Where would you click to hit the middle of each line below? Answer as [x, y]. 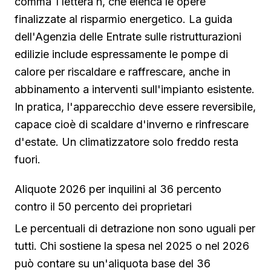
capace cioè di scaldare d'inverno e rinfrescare [132, 124]
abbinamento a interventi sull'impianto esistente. [135, 89]
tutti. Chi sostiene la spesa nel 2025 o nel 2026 [132, 246]
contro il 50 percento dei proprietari [103, 206]
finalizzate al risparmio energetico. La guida [123, 19]
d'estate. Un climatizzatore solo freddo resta [126, 142]
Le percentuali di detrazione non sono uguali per [135, 228]
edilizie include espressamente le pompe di [121, 54]
